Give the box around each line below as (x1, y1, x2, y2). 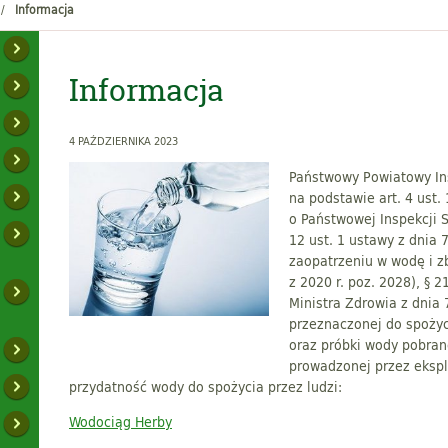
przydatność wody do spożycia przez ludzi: (69, 375, 342, 397)
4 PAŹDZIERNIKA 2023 (69, 132, 178, 149)
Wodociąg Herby (69, 410, 172, 432)
